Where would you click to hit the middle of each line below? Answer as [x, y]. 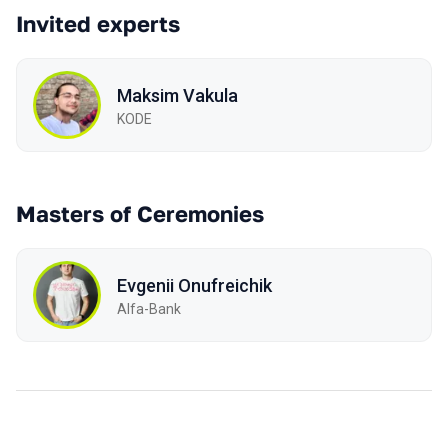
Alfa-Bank [149, 308]
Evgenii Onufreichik [194, 285]
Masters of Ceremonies [140, 213]
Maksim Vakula [177, 95]
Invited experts [98, 23]
